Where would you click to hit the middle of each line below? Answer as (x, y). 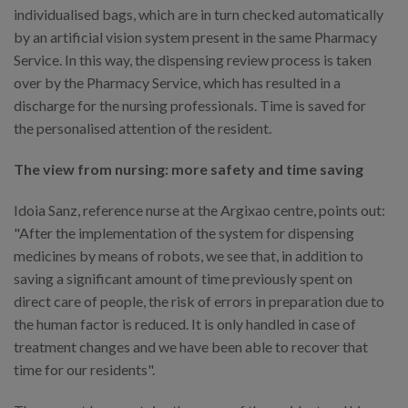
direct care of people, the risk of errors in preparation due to (199, 301)
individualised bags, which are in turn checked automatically (199, 15)
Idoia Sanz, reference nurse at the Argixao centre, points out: (199, 210)
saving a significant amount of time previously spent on (183, 279)
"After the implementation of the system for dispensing (184, 233)
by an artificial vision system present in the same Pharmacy (195, 37)
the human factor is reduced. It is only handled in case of (185, 324)
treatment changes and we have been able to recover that (191, 347)
